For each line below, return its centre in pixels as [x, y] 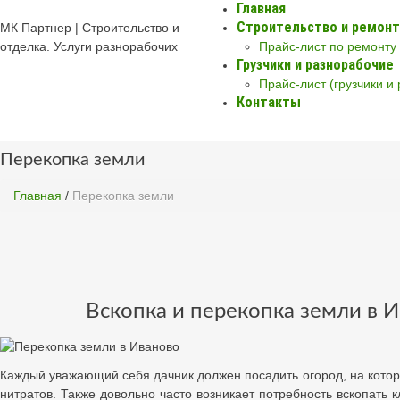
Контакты [269, 102]
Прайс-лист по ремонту [328, 46]
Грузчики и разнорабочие [315, 65]
